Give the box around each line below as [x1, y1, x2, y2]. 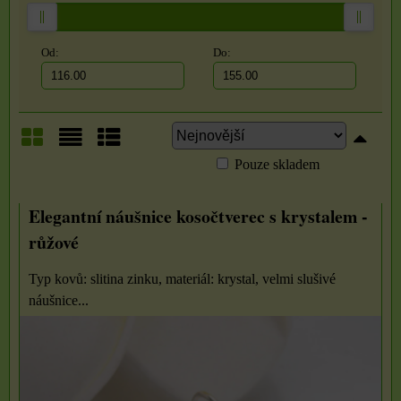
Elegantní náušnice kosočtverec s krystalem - [29, 203, 368, 229]
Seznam [57, 159, 132, 185]
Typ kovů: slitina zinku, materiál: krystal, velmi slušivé [29, 271, 336, 286]
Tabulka [96, 159, 171, 185]
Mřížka [19, 159, 87, 185]
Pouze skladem [235, 157, 320, 172]
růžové [29, 229, 79, 255]
